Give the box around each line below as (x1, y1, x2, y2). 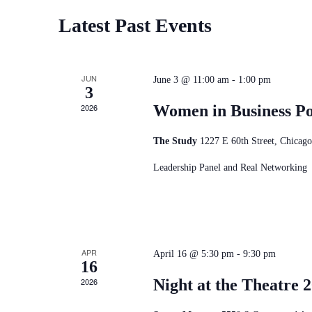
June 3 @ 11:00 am (153, 74, 229, 85)
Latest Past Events (58, 14, 212, 36)
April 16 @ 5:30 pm (153, 249, 234, 260)
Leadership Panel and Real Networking (153, 162, 307, 173)
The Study (153, 135, 200, 146)
